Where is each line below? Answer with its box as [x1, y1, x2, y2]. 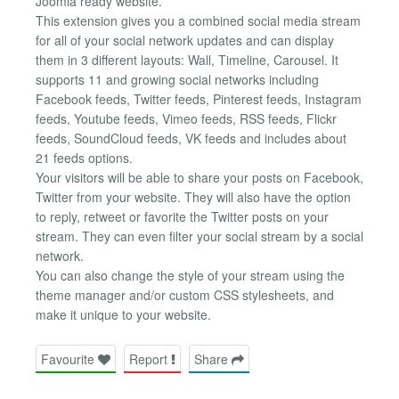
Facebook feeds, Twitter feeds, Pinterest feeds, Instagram [36, 90, 362, 109]
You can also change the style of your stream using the [36, 266, 345, 285]
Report [129, 349, 171, 368]
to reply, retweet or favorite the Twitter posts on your [36, 208, 329, 226]
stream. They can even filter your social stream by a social [36, 227, 363, 246]
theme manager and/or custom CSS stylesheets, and [36, 286, 334, 305]
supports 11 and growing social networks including [36, 70, 319, 89]
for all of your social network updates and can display [36, 31, 334, 50]
